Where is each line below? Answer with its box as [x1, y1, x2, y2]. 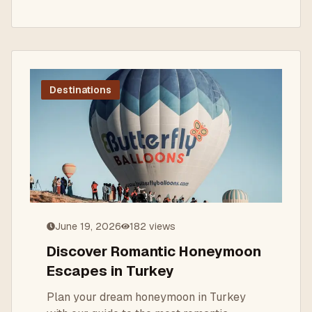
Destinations [49, 84, 111, 96]
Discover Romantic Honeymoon [47, 242, 261, 260]
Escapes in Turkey [47, 262, 174, 280]
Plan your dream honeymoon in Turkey [47, 290, 246, 304]
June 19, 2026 [55, 220, 121, 233]
